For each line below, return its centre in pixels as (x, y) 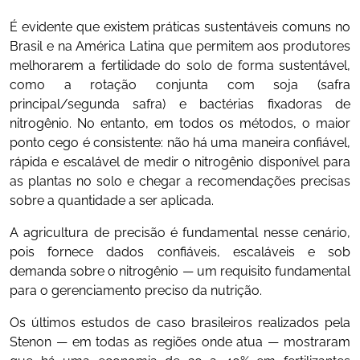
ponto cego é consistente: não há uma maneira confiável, (180, 142)
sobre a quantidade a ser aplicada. (112, 200)
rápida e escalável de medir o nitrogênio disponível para (180, 162)
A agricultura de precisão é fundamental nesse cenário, (180, 232)
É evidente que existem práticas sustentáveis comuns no (180, 27)
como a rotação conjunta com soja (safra (180, 84)
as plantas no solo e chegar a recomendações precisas (180, 181)
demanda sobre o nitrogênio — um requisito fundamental (180, 271)
